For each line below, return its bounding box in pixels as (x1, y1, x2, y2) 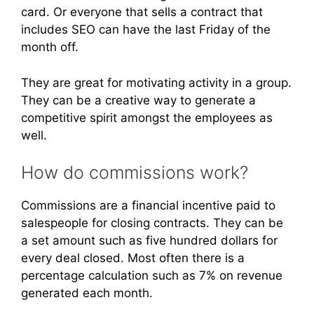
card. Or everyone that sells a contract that (21, 5, 263, 20)
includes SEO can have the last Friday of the (21, 22, 271, 37)
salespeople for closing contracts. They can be (21, 216, 283, 231)
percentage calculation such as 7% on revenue (21, 268, 282, 283)
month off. (21, 40, 78, 55)
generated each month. (21, 286, 153, 301)
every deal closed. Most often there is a (21, 251, 245, 266)
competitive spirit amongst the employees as (21, 110, 273, 125)
